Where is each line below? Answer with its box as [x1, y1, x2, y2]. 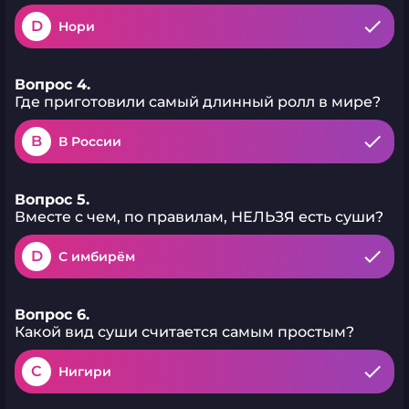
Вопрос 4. [15, 76, 90, 93]
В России [58, 133, 121, 150]
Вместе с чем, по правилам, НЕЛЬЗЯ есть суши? [15, 208, 383, 225]
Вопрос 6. [15, 306, 89, 323]
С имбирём [58, 248, 135, 265]
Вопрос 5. [15, 191, 89, 208]
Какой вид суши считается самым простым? [15, 323, 354, 341]
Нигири [58, 363, 111, 380]
